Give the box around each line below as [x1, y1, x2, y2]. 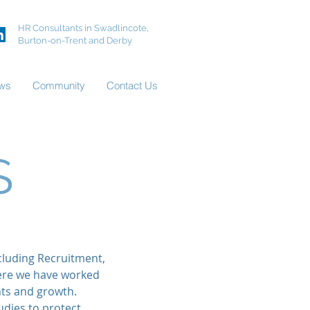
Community [33, 79, 85, 92]
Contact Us [107, 79, 158, 92]
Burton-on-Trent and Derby [18, 35, 132, 46]
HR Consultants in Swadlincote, [18, 23, 149, 33]
